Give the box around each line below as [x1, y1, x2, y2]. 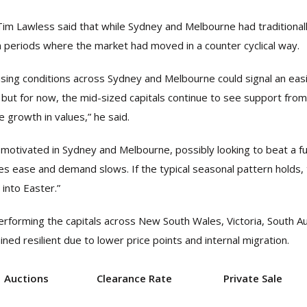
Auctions [3, 271, 49, 285]
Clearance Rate [96, 271, 172, 285]
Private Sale [223, 271, 282, 285]
